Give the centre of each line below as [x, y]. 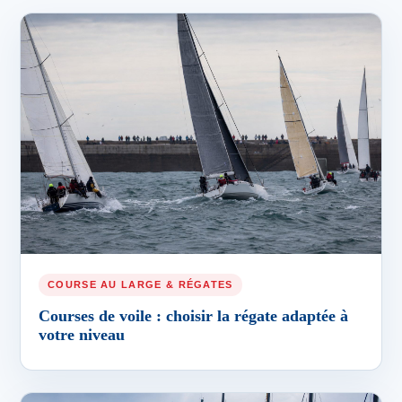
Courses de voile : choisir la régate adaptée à [193, 316]
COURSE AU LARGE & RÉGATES [140, 284]
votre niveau [82, 335]
